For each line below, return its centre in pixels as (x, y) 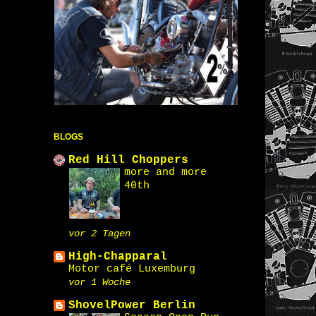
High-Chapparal (118, 257)
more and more (165, 172)
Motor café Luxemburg (132, 269)
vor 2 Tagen (99, 233)
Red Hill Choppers (128, 160)
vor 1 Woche (99, 282)
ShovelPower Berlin (132, 305)
